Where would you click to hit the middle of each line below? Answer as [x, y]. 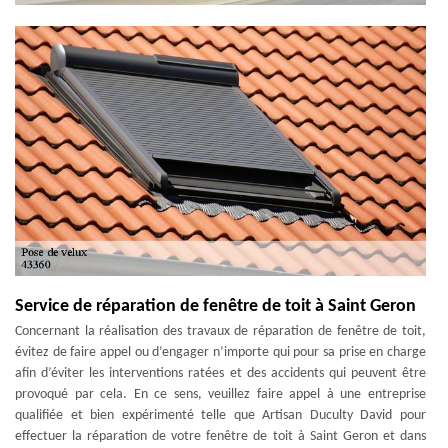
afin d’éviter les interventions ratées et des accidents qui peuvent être [220, 373]
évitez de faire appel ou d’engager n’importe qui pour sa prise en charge [220, 352]
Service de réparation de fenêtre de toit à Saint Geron [215, 306]
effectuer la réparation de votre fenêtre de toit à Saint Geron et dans [220, 436]
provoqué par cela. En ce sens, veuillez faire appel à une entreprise [220, 394]
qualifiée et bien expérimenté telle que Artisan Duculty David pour [220, 415]
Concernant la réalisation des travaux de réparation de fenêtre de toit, [220, 331]
